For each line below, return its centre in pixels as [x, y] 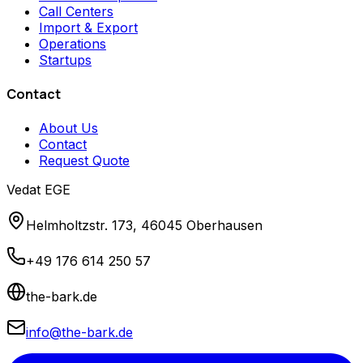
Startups [65, 60]
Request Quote [84, 161]
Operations [73, 43]
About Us [68, 128]
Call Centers [76, 11]
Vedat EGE [38, 190]
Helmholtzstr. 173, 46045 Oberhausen [144, 226]
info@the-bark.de [79, 333]
